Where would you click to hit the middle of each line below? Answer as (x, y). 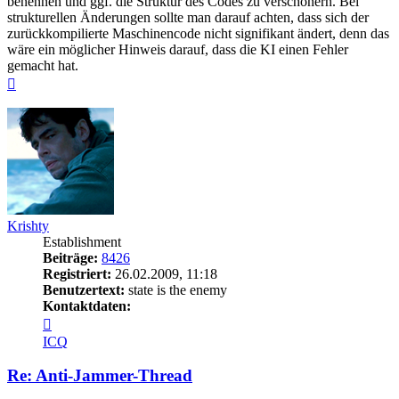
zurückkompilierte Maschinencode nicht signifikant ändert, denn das (198, 33)
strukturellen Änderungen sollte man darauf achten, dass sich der (188, 17)
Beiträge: (70, 257)
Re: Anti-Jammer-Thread (100, 376)
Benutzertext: (84, 289)
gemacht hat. (43, 65)
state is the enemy (176, 289)
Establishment (82, 241)
